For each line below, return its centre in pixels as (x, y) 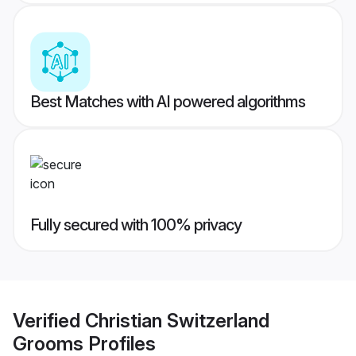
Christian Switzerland (177, 320)
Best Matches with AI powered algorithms (168, 102)
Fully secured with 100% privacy (136, 225)
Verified (49, 320)
